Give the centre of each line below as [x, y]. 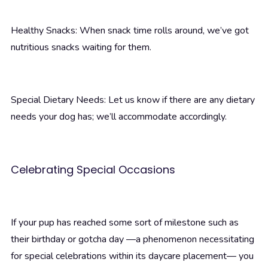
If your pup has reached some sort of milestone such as [125, 223]
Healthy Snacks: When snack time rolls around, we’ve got [130, 31]
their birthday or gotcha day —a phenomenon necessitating [133, 240]
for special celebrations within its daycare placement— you [132, 256]
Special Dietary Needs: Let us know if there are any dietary [133, 100]
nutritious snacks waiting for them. [81, 48]
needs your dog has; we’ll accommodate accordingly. [119, 117]
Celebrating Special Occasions [93, 170]
